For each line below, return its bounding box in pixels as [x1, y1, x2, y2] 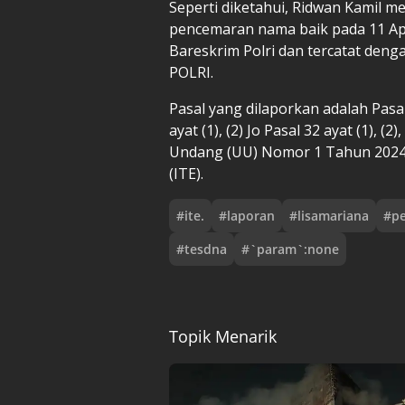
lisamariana [297, 206, 369, 224]
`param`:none [250, 240, 339, 258]
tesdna [184, 240, 227, 258]
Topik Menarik [169, 325, 277, 347]
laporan [227, 206, 275, 224]
